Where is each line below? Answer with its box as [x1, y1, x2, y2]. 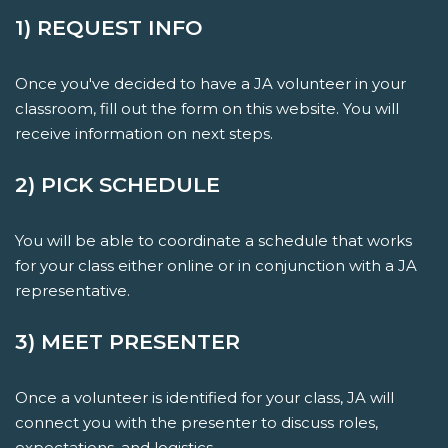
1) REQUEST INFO [15, 14, 203, 40]
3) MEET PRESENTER [15, 328, 240, 354]
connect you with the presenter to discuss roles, [15, 412, 378, 432]
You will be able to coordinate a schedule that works [15, 230, 412, 250]
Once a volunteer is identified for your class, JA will [15, 387, 394, 407]
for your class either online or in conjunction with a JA [15, 255, 417, 275]
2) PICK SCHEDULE [15, 171, 220, 197]
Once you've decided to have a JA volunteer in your [15, 73, 406, 93]
